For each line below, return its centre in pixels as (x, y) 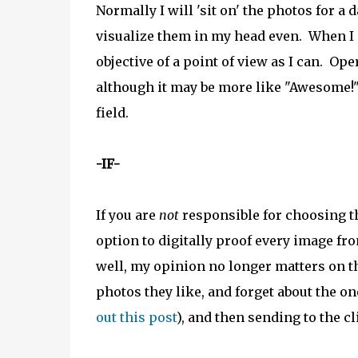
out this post (136, 317)
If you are (127, 215)
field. (117, 113)
